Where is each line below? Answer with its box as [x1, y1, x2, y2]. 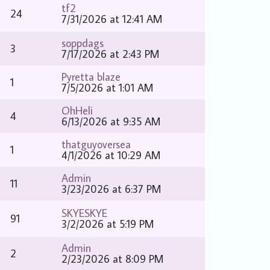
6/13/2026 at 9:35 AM [61, 115, 162, 128]
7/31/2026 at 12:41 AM [61, 12, 163, 26]
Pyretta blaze [61, 70, 121, 84]
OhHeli [61, 104, 93, 118]
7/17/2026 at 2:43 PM [61, 47, 160, 61]
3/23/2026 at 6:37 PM [61, 182, 162, 196]
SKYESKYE [61, 206, 108, 220]
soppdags [61, 36, 104, 50]
